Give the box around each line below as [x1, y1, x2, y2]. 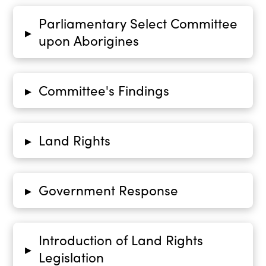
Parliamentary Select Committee [38, 14, 237, 33]
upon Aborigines [38, 31, 139, 50]
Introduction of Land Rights [38, 230, 203, 249]
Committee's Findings [38, 81, 169, 100]
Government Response [38, 180, 178, 199]
